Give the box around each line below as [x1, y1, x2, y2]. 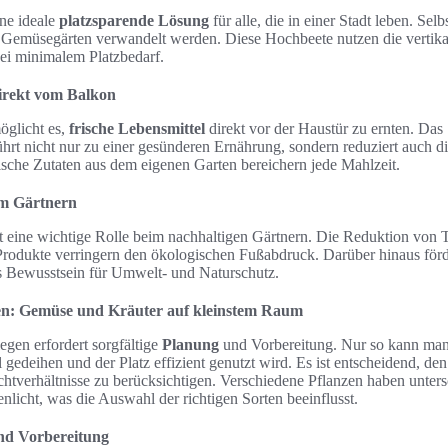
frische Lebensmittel [69, 120, 205, 137]
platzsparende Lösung [59, 12, 209, 29]
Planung [162, 336, 219, 353]
